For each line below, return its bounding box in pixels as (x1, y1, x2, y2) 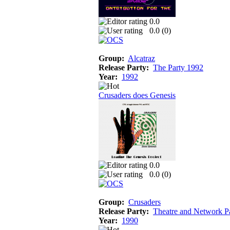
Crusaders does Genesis (99, 90, 176, 100)
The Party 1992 (153, 63, 203, 72)
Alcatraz (128, 53, 155, 63)
